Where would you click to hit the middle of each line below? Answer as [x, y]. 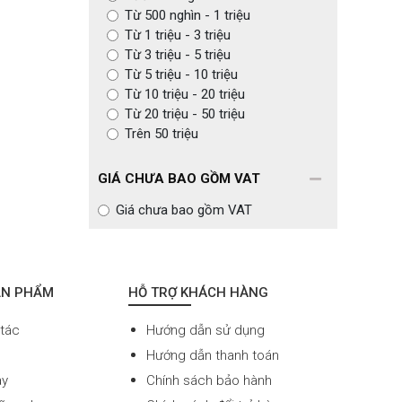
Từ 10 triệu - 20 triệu [184, 94]
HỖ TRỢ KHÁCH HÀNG [198, 293]
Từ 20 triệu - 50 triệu [184, 114]
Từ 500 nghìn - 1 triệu [187, 15]
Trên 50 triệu [161, 134]
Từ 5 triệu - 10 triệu [181, 74]
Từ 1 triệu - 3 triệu [177, 35]
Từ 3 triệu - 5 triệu [177, 55]
